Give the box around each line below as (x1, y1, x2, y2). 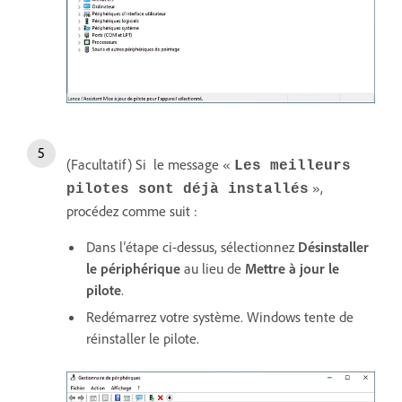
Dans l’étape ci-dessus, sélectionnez (86, 238, 298, 257)
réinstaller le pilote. (86, 329, 199, 348)
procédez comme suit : (66, 202, 197, 221)
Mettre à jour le (245, 259, 339, 278)
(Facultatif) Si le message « (66, 155, 234, 174)
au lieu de (180, 259, 245, 278)
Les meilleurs (234, 158, 351, 175)
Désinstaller (298, 238, 369, 257)
